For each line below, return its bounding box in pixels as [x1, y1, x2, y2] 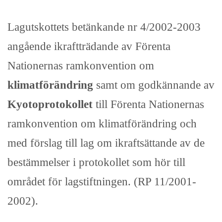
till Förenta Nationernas [93, 98, 204, 111]
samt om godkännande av [93, 78, 215, 92]
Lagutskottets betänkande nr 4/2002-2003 [7, 20, 201, 34]
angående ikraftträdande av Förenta [7, 40, 170, 53]
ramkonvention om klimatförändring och [7, 117, 197, 130]
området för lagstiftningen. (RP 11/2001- [7, 175, 196, 188]
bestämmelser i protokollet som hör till [7, 156, 185, 169]
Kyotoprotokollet [7, 98, 93, 111]
